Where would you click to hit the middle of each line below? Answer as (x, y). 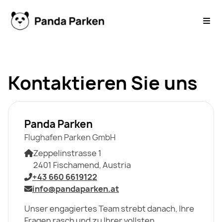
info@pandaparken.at (76, 189)
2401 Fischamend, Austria (82, 165)
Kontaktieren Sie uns (103, 83)
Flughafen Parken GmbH (70, 137)
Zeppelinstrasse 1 (67, 153)
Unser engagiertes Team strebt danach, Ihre (109, 208)
